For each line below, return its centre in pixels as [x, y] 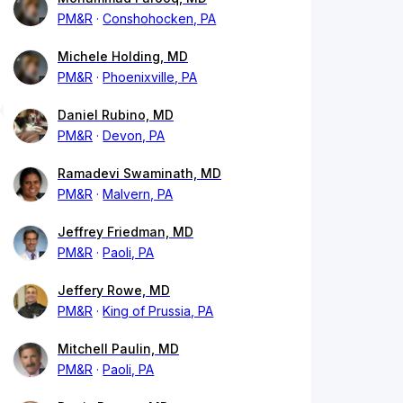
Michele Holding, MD [123, 57]
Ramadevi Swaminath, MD [139, 174]
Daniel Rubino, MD [116, 115]
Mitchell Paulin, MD [118, 349]
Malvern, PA [138, 194]
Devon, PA [134, 136]
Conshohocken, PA [160, 19]
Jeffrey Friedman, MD [125, 232]
